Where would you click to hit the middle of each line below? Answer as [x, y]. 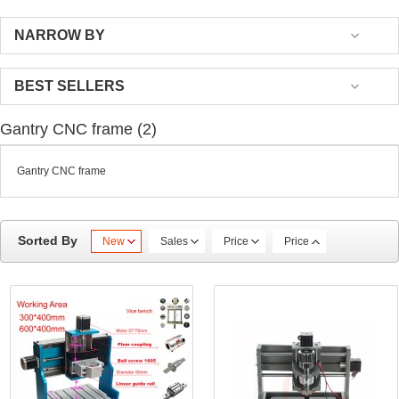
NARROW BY [60, 35]
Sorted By [48, 240]
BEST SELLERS [69, 85]
